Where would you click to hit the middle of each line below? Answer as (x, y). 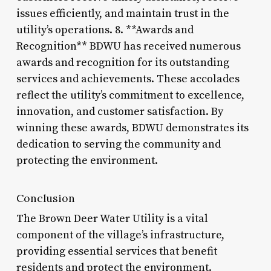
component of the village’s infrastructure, (120, 235)
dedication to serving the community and (118, 144)
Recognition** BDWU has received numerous (128, 46)
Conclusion (45, 198)
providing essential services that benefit (116, 251)
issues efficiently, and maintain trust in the (122, 13)
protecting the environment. (87, 160)
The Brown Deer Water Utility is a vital (112, 218)
